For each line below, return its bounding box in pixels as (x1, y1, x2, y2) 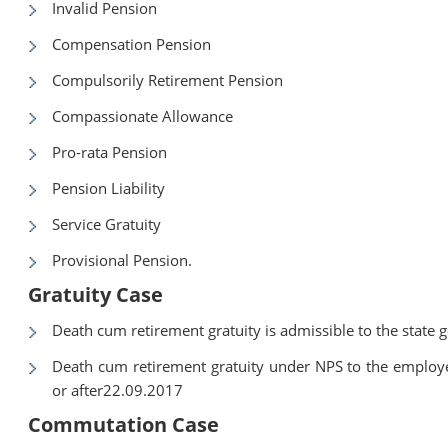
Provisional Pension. (52, 249, 193, 270)
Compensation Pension (52, 33, 212, 54)
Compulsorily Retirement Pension (52, 69, 284, 90)
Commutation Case (28, 410, 220, 438)
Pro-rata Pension (52, 141, 168, 162)
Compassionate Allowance (52, 105, 234, 126)
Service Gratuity (52, 213, 162, 234)
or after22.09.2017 (52, 379, 184, 400)
